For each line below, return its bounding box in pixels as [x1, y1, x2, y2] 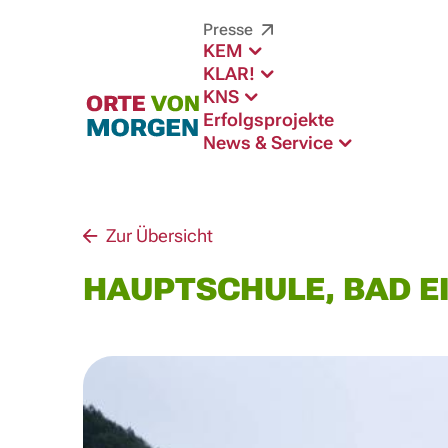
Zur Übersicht [101, 225, 213, 246]
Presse [202, 20, 257, 39]
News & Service [202, 132, 337, 153]
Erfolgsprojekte [202, 109, 334, 130]
